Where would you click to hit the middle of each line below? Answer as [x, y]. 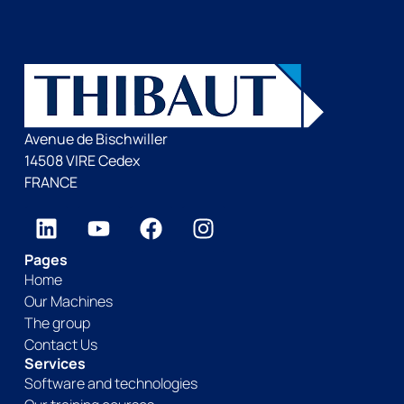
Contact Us [60, 344]
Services [55, 363]
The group [57, 322]
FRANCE [50, 183]
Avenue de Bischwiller [96, 139]
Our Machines [68, 301]
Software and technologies [110, 383]
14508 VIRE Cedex [82, 161]
